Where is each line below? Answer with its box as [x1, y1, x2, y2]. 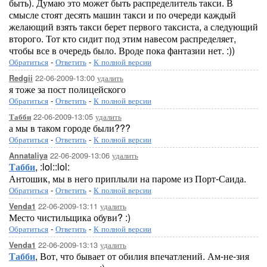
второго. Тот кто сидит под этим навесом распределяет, [9, 32, 236, 45]
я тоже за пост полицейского [9, 82, 126, 96]
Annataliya [9, 150, 48, 161]
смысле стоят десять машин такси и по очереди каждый [9, 8, 236, 21]
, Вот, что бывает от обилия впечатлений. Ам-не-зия [35, 249, 249, 263]
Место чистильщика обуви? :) [9, 210, 131, 224]
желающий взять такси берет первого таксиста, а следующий [9, 20, 258, 33]
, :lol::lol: [35, 160, 70, 173]
